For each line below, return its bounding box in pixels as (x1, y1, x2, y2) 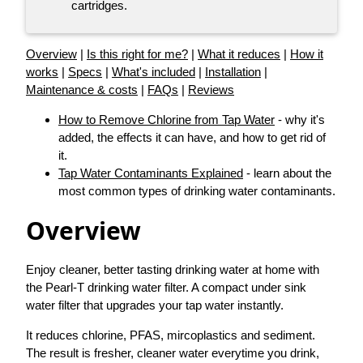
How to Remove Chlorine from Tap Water (58, 113, 275, 127)
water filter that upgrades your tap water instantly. (26, 298, 284, 313)
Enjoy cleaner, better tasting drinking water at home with (26, 263, 319, 277)
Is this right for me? (87, 47, 188, 62)
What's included (112, 65, 195, 79)
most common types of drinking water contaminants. (58, 184, 335, 199)
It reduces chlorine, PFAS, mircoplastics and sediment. (26, 328, 315, 343)
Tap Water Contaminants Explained (58, 166, 243, 181)
